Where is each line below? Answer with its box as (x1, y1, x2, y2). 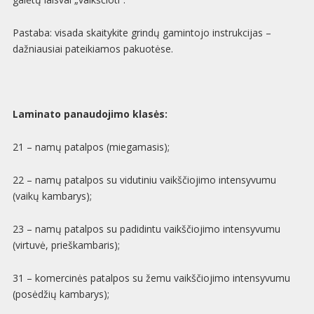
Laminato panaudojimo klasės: (12, 107, 168, 121)
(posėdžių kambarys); (12, 287, 109, 301)
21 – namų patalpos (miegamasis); (12, 140, 170, 154)
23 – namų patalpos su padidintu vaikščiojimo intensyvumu (12, 221, 280, 235)
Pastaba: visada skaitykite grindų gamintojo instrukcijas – (12, 25, 271, 39)
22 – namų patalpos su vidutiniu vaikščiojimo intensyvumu (12, 172, 276, 186)
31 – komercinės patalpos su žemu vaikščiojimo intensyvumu (12, 271, 290, 285)
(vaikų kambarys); (12, 189, 92, 203)
